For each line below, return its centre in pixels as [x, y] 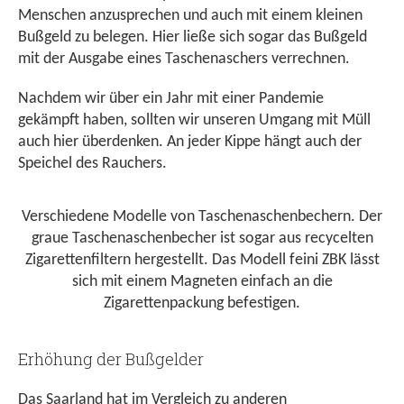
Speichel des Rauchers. [92, 164]
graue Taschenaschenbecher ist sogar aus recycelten [202, 239]
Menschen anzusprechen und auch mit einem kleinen [190, 16]
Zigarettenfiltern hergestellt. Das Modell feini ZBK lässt [202, 261]
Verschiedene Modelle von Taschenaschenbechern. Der [202, 217]
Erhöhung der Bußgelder [111, 359]
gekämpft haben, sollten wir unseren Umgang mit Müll [194, 121]
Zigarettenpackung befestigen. [202, 304]
